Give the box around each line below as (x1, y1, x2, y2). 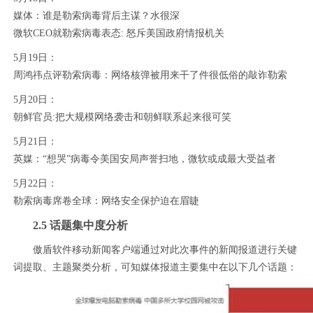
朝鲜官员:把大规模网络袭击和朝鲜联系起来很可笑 (13, 111, 231, 122)
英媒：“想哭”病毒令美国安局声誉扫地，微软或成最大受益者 (13, 153, 276, 164)
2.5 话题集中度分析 (32, 219, 128, 231)
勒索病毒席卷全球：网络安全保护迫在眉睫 (13, 195, 199, 206)
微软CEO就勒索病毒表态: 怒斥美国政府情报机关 (13, 27, 224, 38)
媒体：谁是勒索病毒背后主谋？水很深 (13, 10, 180, 21)
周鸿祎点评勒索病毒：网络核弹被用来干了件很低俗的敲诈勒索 (13, 69, 287, 80)
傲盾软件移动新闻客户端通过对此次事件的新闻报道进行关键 (32, 244, 297, 255)
